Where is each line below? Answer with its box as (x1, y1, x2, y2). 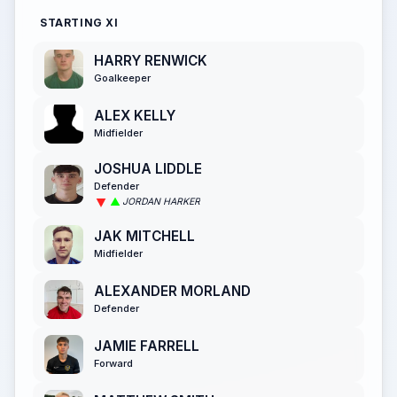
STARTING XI (40, 16, 119, 29)
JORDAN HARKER (122, 196, 200, 208)
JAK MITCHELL (94, 227, 195, 245)
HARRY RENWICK (94, 52, 207, 70)
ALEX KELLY (94, 107, 175, 125)
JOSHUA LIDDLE (94, 160, 202, 177)
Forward (94, 356, 133, 370)
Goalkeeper (94, 72, 151, 85)
